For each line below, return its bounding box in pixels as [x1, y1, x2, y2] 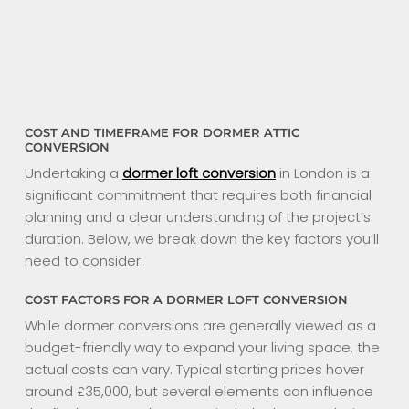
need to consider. [24, 251, 143, 271]
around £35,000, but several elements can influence [24, 381, 373, 401]
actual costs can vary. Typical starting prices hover [24, 359, 364, 379]
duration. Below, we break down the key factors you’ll [24, 229, 379, 249]
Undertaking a [24, 163, 122, 184]
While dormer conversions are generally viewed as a [24, 315, 376, 335]
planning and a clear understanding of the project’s [24, 207, 371, 227]
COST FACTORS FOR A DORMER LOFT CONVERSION [24, 292, 348, 307]
